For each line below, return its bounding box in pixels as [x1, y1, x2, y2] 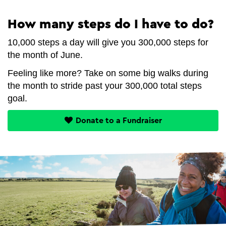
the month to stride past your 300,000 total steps [8, 80, 202, 91]
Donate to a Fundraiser [75, 117, 162, 125]
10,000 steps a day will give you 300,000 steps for [8, 37, 208, 48]
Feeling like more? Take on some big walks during [8, 68, 208, 78]
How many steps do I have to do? [8, 17, 214, 31]
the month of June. [8, 50, 83, 61]
